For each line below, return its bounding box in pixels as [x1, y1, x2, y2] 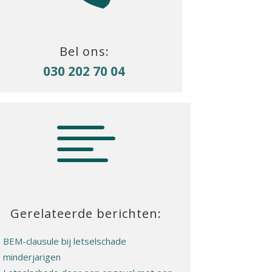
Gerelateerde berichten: [10, 205, 162, 222]
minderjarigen [2, 250, 61, 263]
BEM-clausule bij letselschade [2, 234, 126, 247]
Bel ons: [59, 43, 109, 60]
